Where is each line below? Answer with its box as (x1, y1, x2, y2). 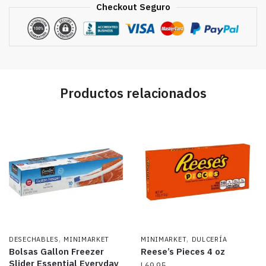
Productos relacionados (59, 84, 207, 102)
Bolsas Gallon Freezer (9, 245, 104, 257)
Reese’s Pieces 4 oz (141, 245, 226, 257)
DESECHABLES (9, 235, 59, 243)
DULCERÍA (191, 235, 227, 243)
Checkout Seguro (96, 1, 170, 13)
